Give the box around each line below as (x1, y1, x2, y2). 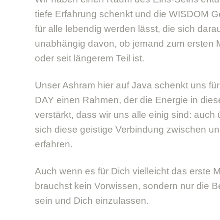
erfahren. (35, 138, 73, 149)
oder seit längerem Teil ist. (35, 53, 144, 63)
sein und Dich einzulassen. (35, 195, 149, 206)
